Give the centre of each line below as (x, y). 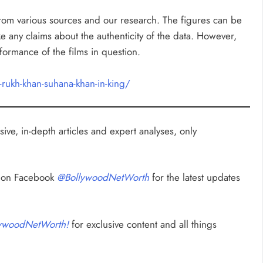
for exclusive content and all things (143, 224)
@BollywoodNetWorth (103, 178)
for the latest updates (195, 178)
